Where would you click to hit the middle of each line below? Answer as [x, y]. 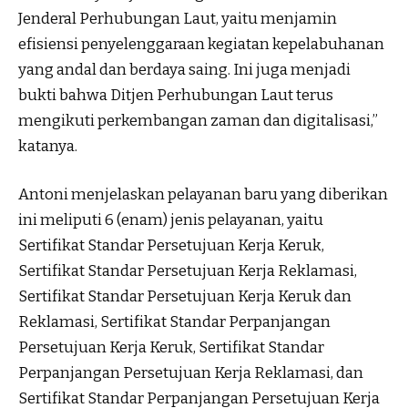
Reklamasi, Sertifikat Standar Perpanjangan [174, 322]
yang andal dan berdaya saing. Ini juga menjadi [184, 69]
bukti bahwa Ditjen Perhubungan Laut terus [176, 95]
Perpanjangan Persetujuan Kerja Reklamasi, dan [191, 373]
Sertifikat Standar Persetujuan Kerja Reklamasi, [188, 271]
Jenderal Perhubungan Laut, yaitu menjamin [178, 18]
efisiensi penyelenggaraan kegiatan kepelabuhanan [201, 44]
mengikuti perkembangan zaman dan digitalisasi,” [198, 120]
